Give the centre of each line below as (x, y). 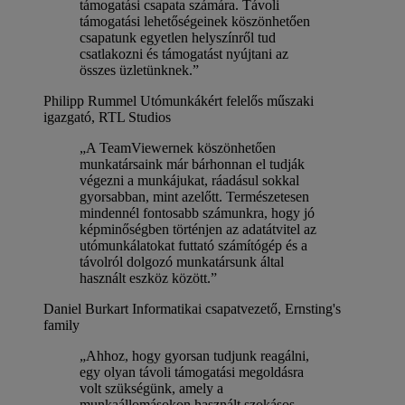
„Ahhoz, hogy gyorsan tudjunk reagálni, (194, 355)
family (61, 325)
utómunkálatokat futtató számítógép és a (193, 245)
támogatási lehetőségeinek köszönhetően (195, 21)
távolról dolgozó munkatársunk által (182, 261)
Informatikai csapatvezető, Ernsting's (236, 308)
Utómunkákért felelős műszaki (227, 100)
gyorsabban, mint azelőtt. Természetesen (194, 196)
